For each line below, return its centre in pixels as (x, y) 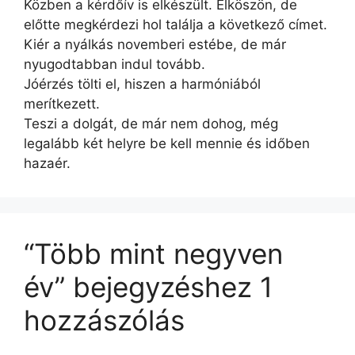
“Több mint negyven (153, 254)
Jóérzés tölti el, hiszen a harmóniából (142, 84)
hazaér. (47, 163)
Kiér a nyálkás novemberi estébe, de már (155, 44)
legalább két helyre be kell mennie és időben (167, 143)
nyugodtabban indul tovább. (115, 64)
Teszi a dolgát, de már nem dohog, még (151, 124)
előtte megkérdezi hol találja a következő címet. (176, 25)
